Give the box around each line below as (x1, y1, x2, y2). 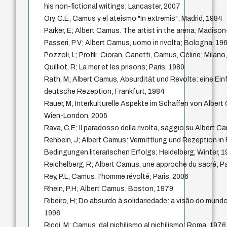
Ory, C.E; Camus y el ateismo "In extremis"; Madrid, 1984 (44, 15, 223, 23)
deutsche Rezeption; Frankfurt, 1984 (44, 88, 165, 96)
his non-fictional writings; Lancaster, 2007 (44, 3, 181, 11)
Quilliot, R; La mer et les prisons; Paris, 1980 (44, 63, 185, 71)
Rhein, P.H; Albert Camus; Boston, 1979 (44, 185, 174, 193)
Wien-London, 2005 (44, 112, 108, 120)
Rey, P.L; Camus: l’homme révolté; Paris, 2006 (44, 173, 189, 181)
